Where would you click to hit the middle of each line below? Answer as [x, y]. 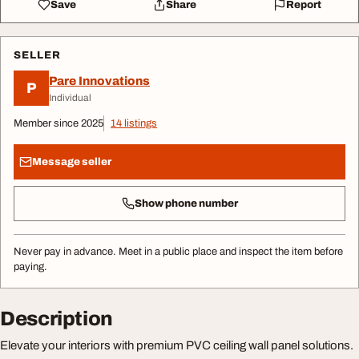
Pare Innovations [99, 81]
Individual [70, 97]
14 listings [134, 123]
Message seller [72, 161]
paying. [30, 267]
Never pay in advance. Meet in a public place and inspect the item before [178, 252]
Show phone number [186, 203]
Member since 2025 [58, 123]
